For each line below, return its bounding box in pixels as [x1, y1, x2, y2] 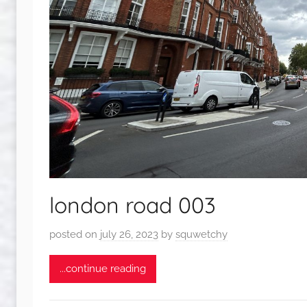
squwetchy [175, 228, 228, 241]
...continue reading [60, 262, 146, 275]
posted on [49, 228, 100, 241]
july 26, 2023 [100, 228, 158, 241]
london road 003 [49, 191, 216, 219]
